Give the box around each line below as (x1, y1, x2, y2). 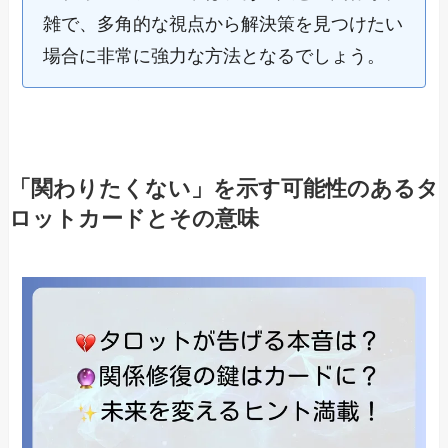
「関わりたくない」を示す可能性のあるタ (8, 176, 439, 201)
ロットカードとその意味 (8, 206, 259, 231)
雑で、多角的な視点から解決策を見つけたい (43, 13, 404, 34)
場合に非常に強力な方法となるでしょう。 (43, 45, 386, 66)
